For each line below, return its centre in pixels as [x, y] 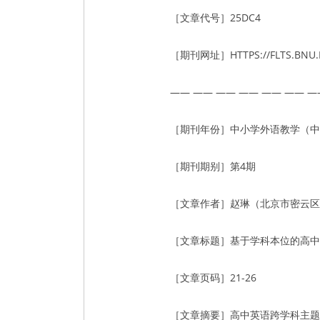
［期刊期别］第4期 [213, 166]
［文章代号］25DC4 [215, 17]
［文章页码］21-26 [213, 277]
